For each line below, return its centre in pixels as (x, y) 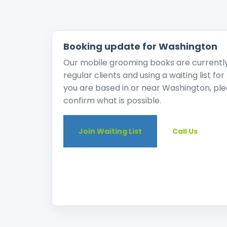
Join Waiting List (110, 131)
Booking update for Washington (140, 46)
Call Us (185, 131)
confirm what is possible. (112, 101)
